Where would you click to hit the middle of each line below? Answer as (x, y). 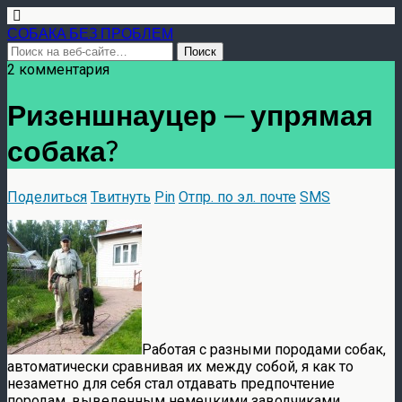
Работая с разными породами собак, (264, 349)
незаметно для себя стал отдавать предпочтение (171, 383)
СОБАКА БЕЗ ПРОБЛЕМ (90, 33)
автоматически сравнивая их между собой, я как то (180, 366)
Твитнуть (121, 197)
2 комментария (58, 70)
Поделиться (47, 197)
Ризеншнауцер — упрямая (190, 115)
